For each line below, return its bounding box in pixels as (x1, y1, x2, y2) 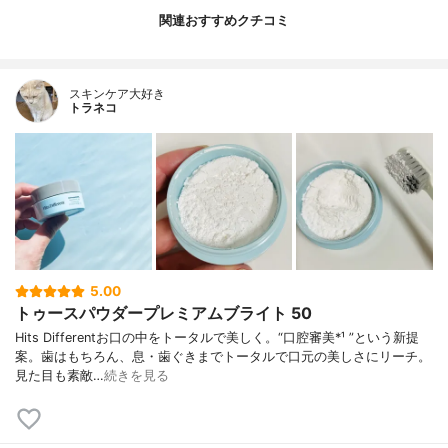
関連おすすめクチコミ (159, 12, 289, 28)
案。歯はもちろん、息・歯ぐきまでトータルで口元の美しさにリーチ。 (15, 349, 431, 365)
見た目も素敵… (15, 368, 104, 384)
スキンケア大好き (69, 86, 165, 102)
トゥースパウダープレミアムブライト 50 (15, 303, 312, 324)
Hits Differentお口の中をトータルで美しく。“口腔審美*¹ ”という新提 (15, 330, 419, 346)
